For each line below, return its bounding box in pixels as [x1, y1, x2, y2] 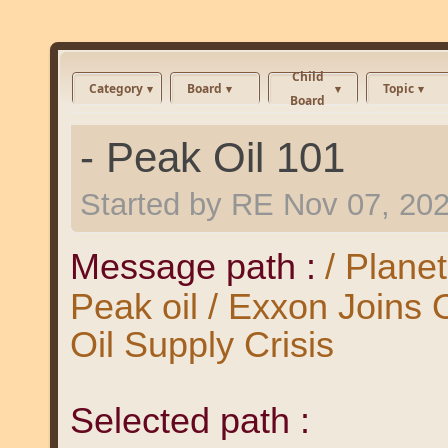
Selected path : [69, 399, 310, 441]
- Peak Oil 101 [79, 134, 345, 181]
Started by [79, 186, 231, 222]
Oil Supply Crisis [69, 323, 334, 365]
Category [88, 80, 143, 97]
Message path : [69, 245, 316, 287]
